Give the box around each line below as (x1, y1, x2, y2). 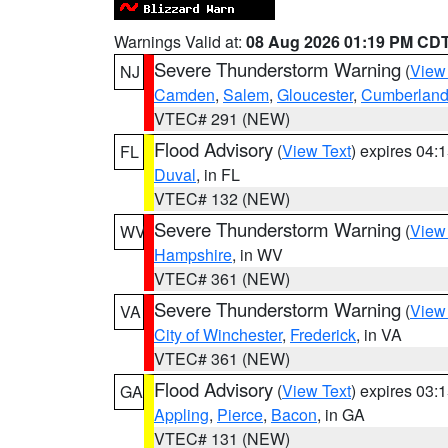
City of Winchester (154, 323, 282, 346)
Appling (154, 403, 209, 426)
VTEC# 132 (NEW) (154, 187, 290, 210)
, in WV (232, 243, 283, 266)
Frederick (290, 323, 356, 346)
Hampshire (154, 243, 232, 266)
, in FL (196, 163, 240, 186)
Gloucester (277, 83, 353, 106)
